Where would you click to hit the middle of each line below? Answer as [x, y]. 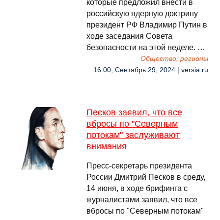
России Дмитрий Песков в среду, [146, 177]
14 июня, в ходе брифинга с [137, 188]
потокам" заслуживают [133, 135]
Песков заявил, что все [134, 112]
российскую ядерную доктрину [142, 14]
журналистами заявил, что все [142, 200]
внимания [107, 146]
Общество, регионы [174, 59]
